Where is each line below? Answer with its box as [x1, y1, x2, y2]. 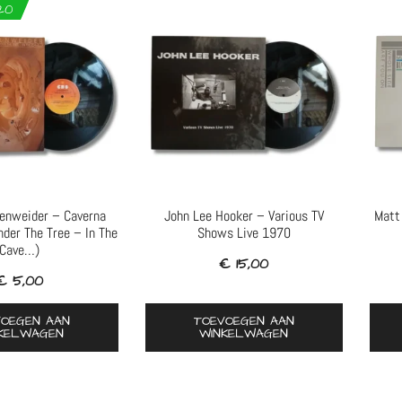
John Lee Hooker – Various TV [163, 205, 324, 225]
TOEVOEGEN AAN [193, 311, 294, 330]
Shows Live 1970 [197, 223, 291, 242]
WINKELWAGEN [199, 324, 289, 343]
